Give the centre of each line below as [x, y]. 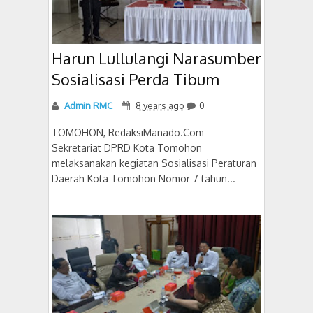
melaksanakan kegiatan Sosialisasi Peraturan [154, 163]
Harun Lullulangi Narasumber [156, 58]
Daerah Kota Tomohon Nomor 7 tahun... [144, 178]
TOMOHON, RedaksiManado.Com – [132, 132]
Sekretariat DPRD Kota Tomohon [127, 147]
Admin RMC [87, 105]
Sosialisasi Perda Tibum [136, 79]
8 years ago [160, 105]
